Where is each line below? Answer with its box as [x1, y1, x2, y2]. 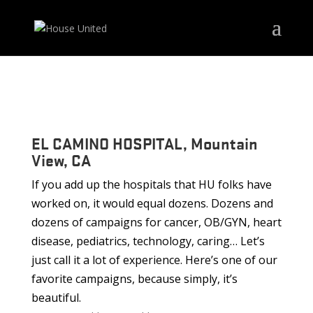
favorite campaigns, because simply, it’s [31, 271, 238, 286]
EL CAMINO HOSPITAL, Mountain [31, 133, 258, 154]
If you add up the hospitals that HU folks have [31, 177, 272, 192]
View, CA [31, 150, 91, 170]
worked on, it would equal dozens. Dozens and [31, 196, 273, 211]
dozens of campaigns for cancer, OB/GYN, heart [31, 214, 282, 230]
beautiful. [31, 290, 81, 305]
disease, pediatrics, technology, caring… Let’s [31, 233, 265, 249]
